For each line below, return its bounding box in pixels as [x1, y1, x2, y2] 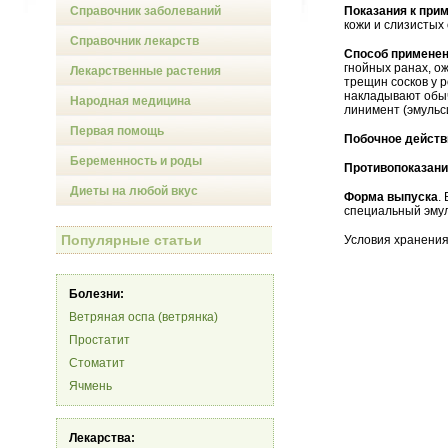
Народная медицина [70, 94, 191, 108]
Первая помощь [70, 124, 164, 138]
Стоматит [69, 356, 125, 370]
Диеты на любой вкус [70, 184, 198, 198]
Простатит [69, 333, 130, 347]
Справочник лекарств [70, 34, 199, 48]
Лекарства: [69, 431, 135, 445]
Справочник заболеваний [70, 4, 221, 18]
